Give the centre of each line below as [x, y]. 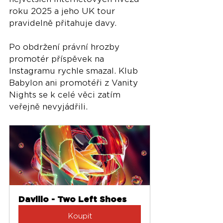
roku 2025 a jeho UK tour [63, 11]
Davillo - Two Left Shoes [72, 200]
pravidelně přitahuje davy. [63, 23]
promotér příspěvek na [58, 59]
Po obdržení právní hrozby [65, 47]
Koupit [80, 216]
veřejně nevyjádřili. [48, 107]
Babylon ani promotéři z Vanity [75, 83]
